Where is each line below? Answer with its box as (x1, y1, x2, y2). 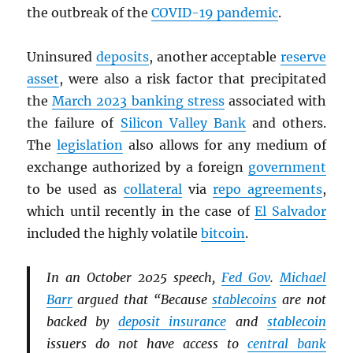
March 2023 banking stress (52, 93, 225, 110)
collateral (123, 181, 182, 198)
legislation (57, 137, 124, 154)
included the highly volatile (27, 225, 202, 242)
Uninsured (27, 49, 96, 65)
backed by (46, 314, 118, 330)
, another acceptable (148, 49, 281, 65)
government (247, 159, 326, 176)
